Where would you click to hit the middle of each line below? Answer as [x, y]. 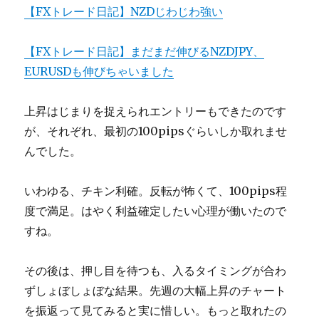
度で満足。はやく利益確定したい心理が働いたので [156, 211]
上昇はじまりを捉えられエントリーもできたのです [156, 111]
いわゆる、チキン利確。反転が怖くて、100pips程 [156, 191]
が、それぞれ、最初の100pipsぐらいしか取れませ [156, 131]
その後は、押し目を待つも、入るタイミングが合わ [156, 271]
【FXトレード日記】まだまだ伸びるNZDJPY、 [145, 52]
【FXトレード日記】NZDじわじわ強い [124, 12]
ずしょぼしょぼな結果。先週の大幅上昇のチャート [156, 291]
